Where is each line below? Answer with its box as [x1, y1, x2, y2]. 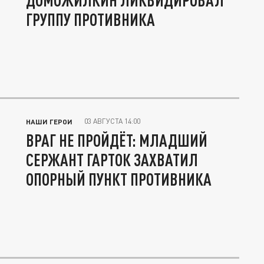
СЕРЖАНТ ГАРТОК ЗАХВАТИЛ [26, 150, 198, 170]
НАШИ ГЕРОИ [26, 117, 72, 126]
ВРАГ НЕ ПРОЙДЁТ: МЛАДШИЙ [26, 130, 207, 151]
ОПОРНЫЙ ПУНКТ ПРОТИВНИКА [26, 169, 212, 190]
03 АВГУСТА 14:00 [84, 117, 140, 126]
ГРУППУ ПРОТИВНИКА [26, 9, 155, 30]
